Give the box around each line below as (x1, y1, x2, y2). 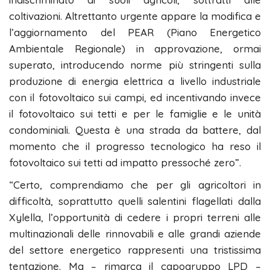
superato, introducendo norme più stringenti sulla (9, 58, 261, 72)
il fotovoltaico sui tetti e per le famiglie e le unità (9, 107, 261, 121)
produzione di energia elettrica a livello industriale (9, 75, 261, 88)
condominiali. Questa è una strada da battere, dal (9, 124, 261, 137)
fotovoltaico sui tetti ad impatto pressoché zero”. (9, 156, 241, 169)
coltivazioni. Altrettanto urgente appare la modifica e (9, 10, 261, 23)
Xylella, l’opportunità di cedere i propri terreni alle (9, 211, 261, 224)
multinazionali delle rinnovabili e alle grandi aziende (9, 227, 261, 240)
